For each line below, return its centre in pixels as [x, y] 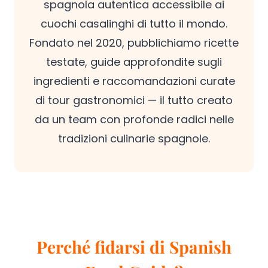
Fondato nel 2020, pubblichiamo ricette [134, 43]
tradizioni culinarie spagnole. [134, 138]
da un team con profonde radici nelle [134, 119]
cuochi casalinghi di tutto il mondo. [134, 24]
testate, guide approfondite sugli [134, 62]
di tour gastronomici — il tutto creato [134, 100]
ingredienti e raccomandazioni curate [134, 81]
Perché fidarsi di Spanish [134, 247]
